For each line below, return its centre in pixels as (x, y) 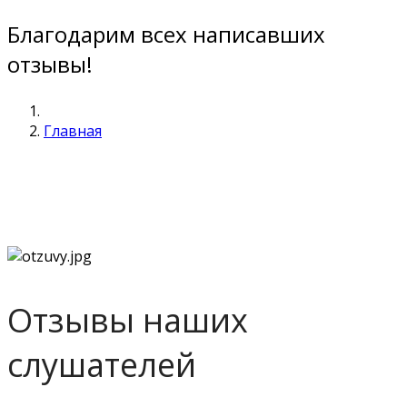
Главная (73, 130)
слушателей (102, 364)
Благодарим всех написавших (166, 34)
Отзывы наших (128, 320)
